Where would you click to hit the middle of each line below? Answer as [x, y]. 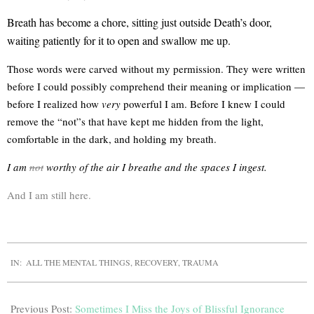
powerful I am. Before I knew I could [203, 104]
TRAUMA [200, 262]
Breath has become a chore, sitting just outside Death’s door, [139, 22]
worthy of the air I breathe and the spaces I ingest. [157, 167]
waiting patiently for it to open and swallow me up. [119, 40]
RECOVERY [156, 262]
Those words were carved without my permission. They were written [156, 69]
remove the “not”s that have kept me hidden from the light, [135, 121]
